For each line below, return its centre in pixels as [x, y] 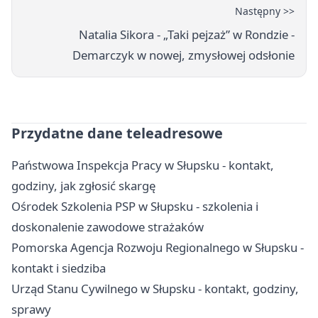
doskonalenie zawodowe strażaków [108, 227]
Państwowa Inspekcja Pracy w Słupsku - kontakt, [143, 165]
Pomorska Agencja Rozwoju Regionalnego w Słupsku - [158, 248]
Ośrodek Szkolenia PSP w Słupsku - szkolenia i [135, 207]
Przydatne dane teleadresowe [117, 133]
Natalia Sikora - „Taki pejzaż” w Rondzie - [187, 35]
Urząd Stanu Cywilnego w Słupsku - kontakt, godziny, [155, 289]
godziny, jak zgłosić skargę [83, 186]
